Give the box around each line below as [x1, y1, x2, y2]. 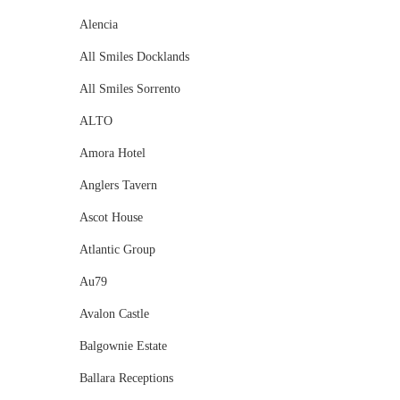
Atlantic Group [79, 243, 155, 257]
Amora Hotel [79, 146, 146, 161]
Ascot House [79, 211, 143, 225]
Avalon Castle [79, 307, 149, 321]
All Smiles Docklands [79, 50, 189, 64]
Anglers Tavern [79, 179, 157, 193]
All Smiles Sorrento [79, 82, 180, 96]
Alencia [79, 18, 118, 32]
